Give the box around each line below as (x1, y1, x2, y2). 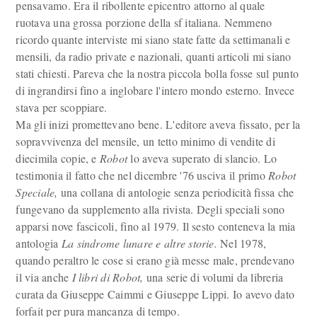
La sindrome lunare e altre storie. (61, 236, 217, 250)
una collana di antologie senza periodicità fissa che (57, 185, 294, 200)
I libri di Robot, (71, 270, 144, 284)
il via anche (16, 270, 72, 284)
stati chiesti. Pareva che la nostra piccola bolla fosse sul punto (16, 66, 299, 81)
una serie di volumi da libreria (143, 270, 284, 284)
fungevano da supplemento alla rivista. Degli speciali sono (16, 202, 285, 217)
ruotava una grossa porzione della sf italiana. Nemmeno (16, 15, 272, 30)
